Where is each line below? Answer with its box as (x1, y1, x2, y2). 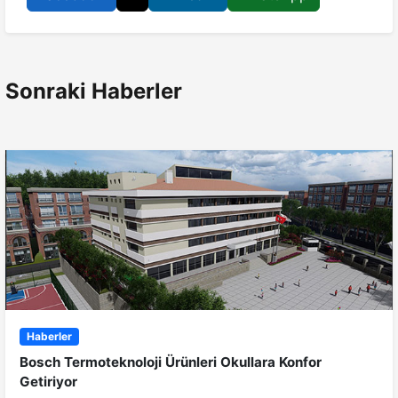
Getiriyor (20, 373, 77, 391)
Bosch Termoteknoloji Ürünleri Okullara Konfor (20, 354, 322, 371)
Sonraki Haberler (5, 78, 182, 105)
